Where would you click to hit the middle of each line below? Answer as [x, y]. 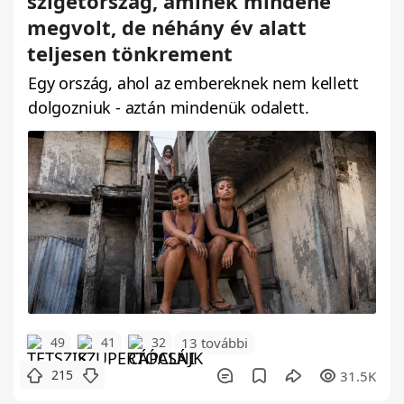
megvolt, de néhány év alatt [167, 27]
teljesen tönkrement [130, 53]
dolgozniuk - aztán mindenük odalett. [169, 107]
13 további [215, 342]
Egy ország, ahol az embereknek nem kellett [193, 83]
